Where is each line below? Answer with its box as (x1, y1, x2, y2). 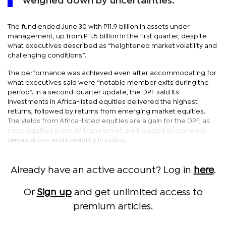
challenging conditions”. (8, 52, 86, 59)
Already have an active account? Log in (10, 165, 194, 175)
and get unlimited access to (71, 188, 203, 197)
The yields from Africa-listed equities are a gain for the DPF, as (8, 118, 210, 124)
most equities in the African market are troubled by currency (8, 127, 206, 134)
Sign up (36, 188, 72, 197)
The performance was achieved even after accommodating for (8, 70, 216, 76)
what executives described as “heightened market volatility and (8, 42, 217, 49)
